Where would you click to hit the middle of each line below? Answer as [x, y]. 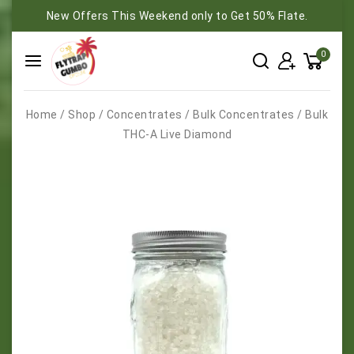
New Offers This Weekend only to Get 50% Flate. [177, 15]
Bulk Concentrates [244, 114]
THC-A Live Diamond [177, 134]
